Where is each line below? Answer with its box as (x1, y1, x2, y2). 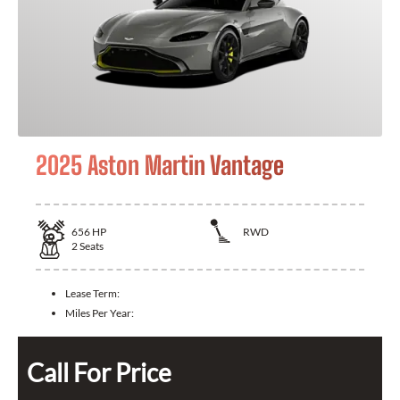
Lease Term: (65, 287, 120, 301)
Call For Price (27, 357, 171, 388)
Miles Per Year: (65, 306, 134, 321)
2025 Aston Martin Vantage (36, 149, 284, 180)
